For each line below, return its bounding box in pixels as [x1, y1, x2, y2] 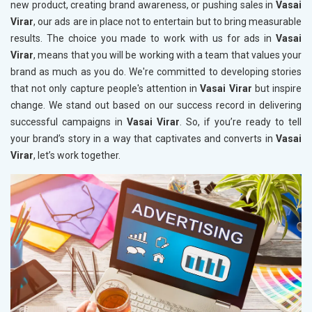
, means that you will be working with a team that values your [33, 49, 302, 61]
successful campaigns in [10, 116, 127, 128]
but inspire [251, 83, 302, 95]
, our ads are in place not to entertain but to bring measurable [33, 16, 302, 28]
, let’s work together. [33, 150, 120, 162]
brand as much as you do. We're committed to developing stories [10, 66, 302, 78]
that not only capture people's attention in [10, 83, 201, 95]
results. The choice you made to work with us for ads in [10, 33, 276, 45]
